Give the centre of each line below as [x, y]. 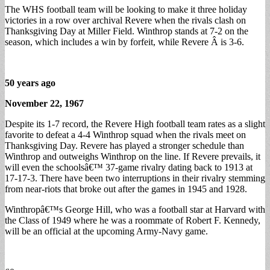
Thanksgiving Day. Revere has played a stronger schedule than [124, 145]
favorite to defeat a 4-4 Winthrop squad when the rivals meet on [125, 134]
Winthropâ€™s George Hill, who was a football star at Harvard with [135, 209]
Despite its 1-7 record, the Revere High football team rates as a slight [135, 124]
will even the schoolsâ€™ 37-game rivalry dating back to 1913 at [129, 167]
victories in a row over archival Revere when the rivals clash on [125, 20]
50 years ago [30, 83]
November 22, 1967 [44, 103]
